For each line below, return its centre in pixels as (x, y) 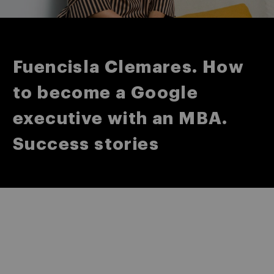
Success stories (86, 144)
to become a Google (106, 93)
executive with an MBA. (120, 119)
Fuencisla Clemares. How (129, 67)
